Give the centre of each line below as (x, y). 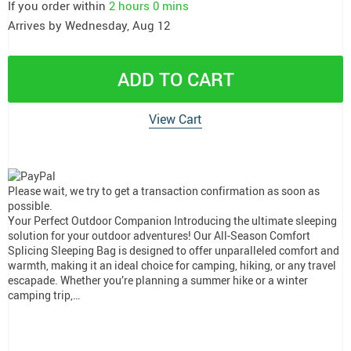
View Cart (175, 119)
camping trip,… (44, 295)
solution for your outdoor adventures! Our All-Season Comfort (159, 235)
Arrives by (36, 25)
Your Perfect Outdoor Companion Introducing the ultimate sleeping (172, 220)
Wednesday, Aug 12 (118, 25)
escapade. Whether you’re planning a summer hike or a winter (158, 280)
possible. (30, 205)
